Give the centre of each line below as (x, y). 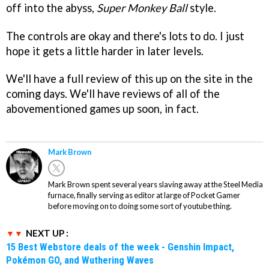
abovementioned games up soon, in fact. (102, 109)
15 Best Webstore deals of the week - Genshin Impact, (120, 247)
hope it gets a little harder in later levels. (105, 51)
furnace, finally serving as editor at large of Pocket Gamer (144, 195)
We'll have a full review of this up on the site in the (129, 79)
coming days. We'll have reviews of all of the (113, 94)
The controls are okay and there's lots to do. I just (125, 36)
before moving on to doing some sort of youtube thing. (140, 206)
